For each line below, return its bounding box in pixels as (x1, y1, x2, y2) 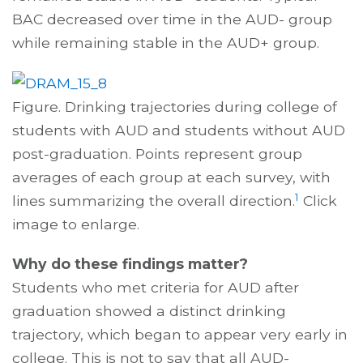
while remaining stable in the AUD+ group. (12, 33, 319, 51)
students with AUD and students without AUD (12, 122, 345, 139)
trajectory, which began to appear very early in (12, 326, 348, 344)
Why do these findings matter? (12, 255, 248, 273)
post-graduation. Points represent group (12, 145, 302, 163)
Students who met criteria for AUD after (12, 279, 299, 297)
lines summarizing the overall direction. (12, 192, 295, 210)
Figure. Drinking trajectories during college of (12, 98, 337, 116)
